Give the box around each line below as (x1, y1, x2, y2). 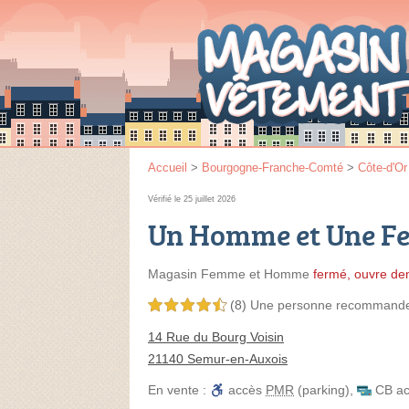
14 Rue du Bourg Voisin (148, 330, 284, 344)
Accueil (148, 161, 187, 174)
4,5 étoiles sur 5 (148, 299, 226, 312)
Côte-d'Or (358, 161, 407, 174)
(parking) (294, 383, 350, 397)
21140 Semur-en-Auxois (148, 351, 288, 366)
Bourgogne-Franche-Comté (202, 161, 343, 174)
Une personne (250, 298, 336, 312)
